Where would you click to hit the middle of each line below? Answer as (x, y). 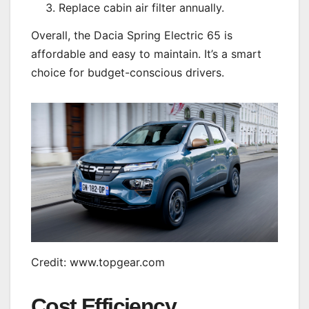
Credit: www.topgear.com (98, 262)
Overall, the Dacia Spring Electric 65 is (132, 36)
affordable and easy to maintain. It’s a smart (146, 54)
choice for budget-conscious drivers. (128, 73)
